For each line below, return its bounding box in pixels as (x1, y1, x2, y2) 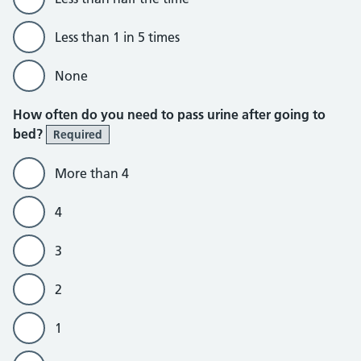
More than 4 (55, 165, 129, 181)
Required (53, 127, 102, 142)
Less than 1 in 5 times (55, 29, 180, 45)
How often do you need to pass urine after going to (13, 106, 326, 122)
